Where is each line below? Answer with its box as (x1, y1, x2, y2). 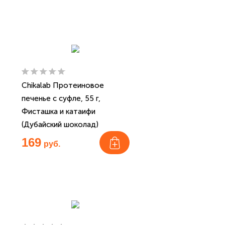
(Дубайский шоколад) (22, 120, 98, 129)
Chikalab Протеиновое (22, 81, 104, 90)
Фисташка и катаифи (22, 107, 95, 116)
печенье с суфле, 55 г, (22, 94, 100, 103)
